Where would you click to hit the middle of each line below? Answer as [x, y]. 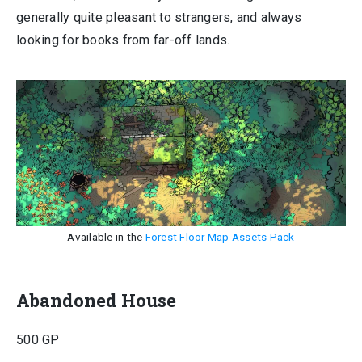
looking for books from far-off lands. [123, 40]
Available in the [106, 237]
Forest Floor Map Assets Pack [220, 237]
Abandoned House [96, 300]
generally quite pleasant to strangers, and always [159, 17]
